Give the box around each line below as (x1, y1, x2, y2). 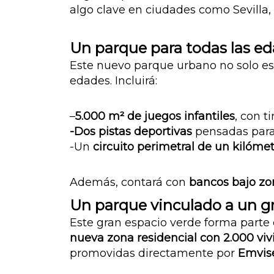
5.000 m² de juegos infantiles (75, 109, 235, 124)
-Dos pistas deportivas (70, 125, 192, 139)
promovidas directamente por (70, 246, 238, 261)
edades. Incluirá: (70, 74, 157, 88)
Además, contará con (70, 176, 189, 190)
